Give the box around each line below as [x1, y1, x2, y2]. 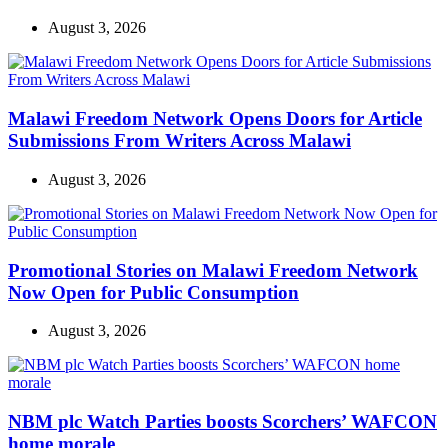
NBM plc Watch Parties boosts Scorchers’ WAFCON [8, 411, 437, 432]
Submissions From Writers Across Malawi [8, 130, 351, 152]
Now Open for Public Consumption [8, 281, 299, 303]
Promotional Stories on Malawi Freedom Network [8, 259, 418, 281]
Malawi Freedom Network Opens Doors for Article [8, 108, 422, 130]
